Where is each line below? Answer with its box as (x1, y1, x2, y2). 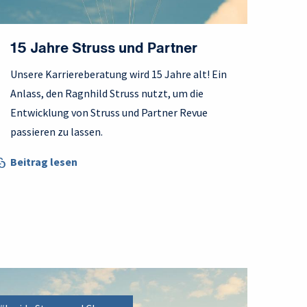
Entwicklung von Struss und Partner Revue (10, 106, 208, 120)
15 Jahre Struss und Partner (10, 42, 197, 57)
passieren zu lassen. (10, 125, 103, 139)
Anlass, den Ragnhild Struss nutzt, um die (10, 86, 204, 101)
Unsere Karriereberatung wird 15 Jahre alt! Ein (10, 67, 227, 82)
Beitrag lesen (10, 155, 77, 169)
